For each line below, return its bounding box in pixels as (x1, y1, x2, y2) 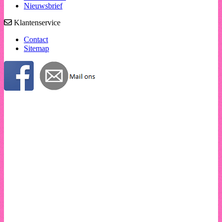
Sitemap (24, 44, 49, 53)
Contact (24, 35, 48, 44)
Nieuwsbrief (24, 1, 62, 10)
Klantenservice (12, 18, 60, 27)
